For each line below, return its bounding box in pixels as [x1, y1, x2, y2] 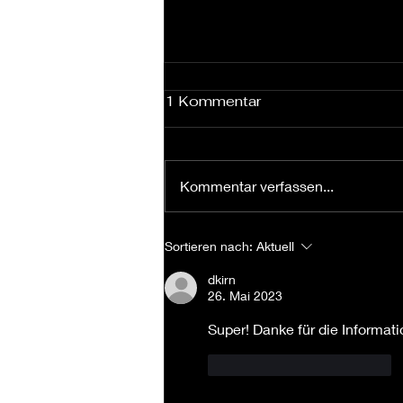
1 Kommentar [165, 92, 261, 112]
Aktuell [256, 238, 294, 255]
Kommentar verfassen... [180, 177, 334, 195]
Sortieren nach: [165, 238, 253, 255]
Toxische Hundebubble [186, 213, 374, 235]
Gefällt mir [235, 357, 293, 373]
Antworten [333, 357, 391, 373]
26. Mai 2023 [208, 288, 282, 304]
